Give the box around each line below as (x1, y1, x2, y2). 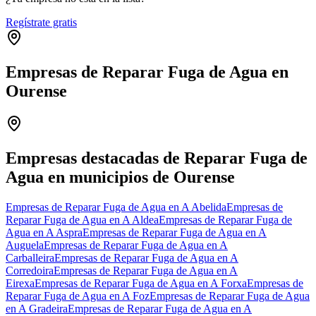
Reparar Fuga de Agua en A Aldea (6, 213, 159, 226)
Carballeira (6, 251, 54, 264)
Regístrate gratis (6, 16, 77, 29)
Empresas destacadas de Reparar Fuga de (6, 148, 308, 167)
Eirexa (6, 276, 35, 289)
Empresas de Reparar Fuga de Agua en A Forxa (35, 276, 247, 289)
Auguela (6, 238, 44, 251)
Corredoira (6, 264, 54, 276)
